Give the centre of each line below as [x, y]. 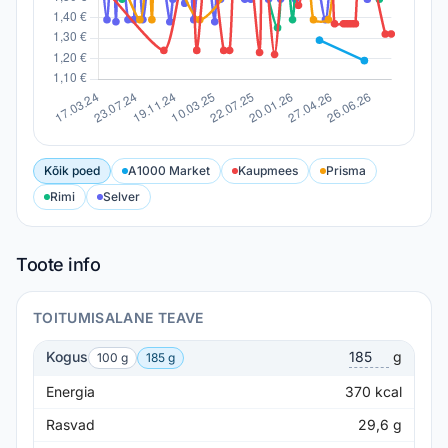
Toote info [58, 264]
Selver [121, 196]
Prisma [346, 170]
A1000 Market [169, 170]
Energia [70, 391]
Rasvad [70, 424]
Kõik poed [72, 170]
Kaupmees [268, 170]
